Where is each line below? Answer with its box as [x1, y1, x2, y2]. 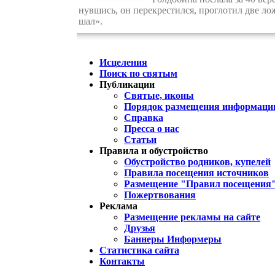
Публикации [99, 79, 155, 90]
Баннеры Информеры [124, 234, 222, 245]
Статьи [124, 134, 157, 145]
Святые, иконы [124, 90, 194, 101]
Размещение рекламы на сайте [124, 212, 260, 223]
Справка [124, 112, 163, 123]
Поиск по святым [99, 68, 177, 79]
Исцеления [99, 57, 147, 68]
